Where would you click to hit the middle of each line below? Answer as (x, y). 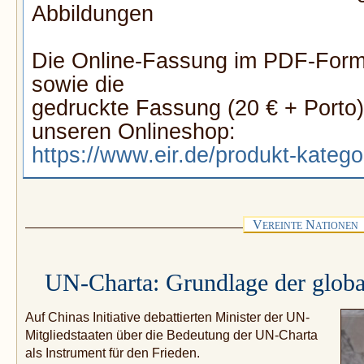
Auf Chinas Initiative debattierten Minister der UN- (167, 318)
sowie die (78, 85)
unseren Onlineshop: (134, 132)
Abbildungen (93, 14)
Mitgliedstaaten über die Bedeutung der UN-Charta (171, 336)
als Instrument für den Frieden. (113, 353)
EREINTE (282, 226)
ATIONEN (337, 226)
